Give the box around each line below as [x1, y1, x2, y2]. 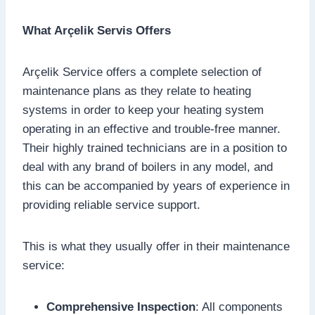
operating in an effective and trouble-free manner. [22, 122, 281, 136]
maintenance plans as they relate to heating [22, 84, 251, 98]
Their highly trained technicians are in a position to [22, 141, 287, 155]
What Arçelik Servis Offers [22, 23, 171, 37]
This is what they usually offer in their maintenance [22, 239, 290, 253]
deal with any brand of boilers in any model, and [22, 160, 273, 174]
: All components [195, 300, 283, 314]
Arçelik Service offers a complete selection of [22, 65, 262, 79]
